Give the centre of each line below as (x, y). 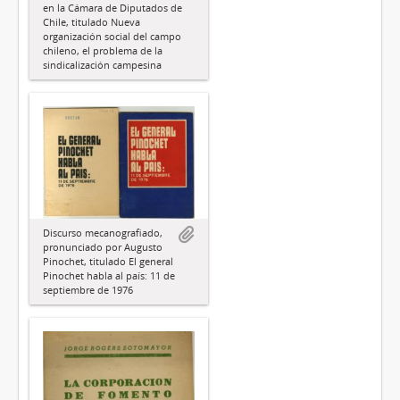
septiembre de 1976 (88, 289)
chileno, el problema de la (103, 51)
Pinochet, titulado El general (108, 261)
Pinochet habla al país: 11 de (109, 275)
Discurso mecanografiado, (103, 232)
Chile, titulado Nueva (92, 22)
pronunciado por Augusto (103, 246)
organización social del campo (112, 37)
